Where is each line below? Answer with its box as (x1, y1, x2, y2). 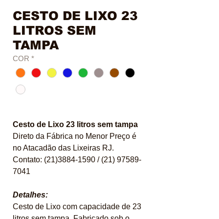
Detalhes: (13, 191, 48, 199)
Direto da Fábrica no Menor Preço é (13, 132, 136, 141)
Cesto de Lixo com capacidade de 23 (13, 202, 141, 211)
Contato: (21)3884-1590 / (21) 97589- (13, 155, 141, 164)
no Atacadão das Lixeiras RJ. (13, 144, 114, 153)
